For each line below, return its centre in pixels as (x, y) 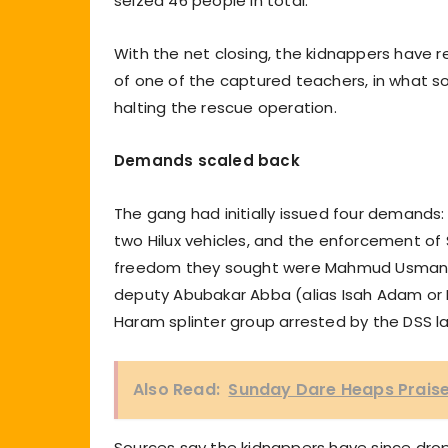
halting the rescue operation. (225, 107)
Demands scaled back (207, 160)
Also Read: (176, 389)
